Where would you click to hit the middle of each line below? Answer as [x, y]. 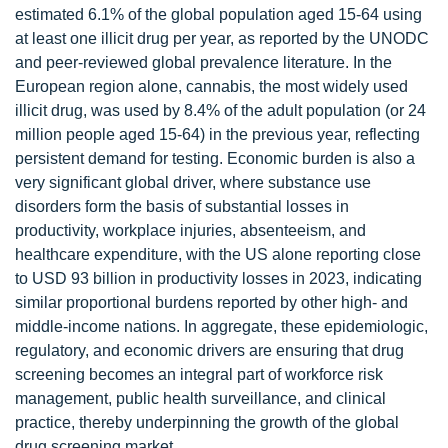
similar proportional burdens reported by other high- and [211, 302]
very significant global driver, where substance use [193, 182]
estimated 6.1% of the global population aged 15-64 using [218, 14]
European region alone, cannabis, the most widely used [211, 86]
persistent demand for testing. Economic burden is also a [215, 158]
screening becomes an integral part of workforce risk [199, 374]
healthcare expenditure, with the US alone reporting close [218, 254]
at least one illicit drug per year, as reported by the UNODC [222, 38]
